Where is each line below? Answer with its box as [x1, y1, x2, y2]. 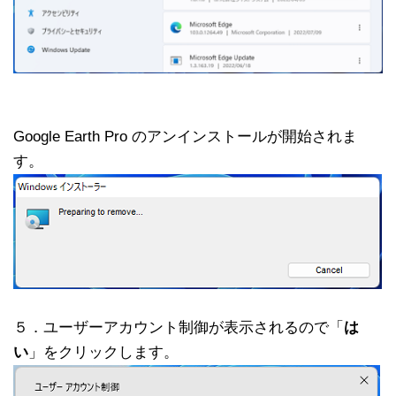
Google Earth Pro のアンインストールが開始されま [13, 127, 357, 145]
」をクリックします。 [28, 343, 179, 361]
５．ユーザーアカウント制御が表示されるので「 [13, 318, 344, 336]
